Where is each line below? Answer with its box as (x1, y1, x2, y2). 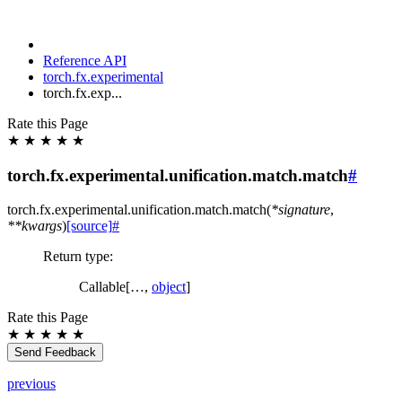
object (152, 279, 186, 295)
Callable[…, (79, 279, 152, 295)
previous (7, 376, 56, 392)
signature (278, 202, 330, 218)
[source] (66, 218, 112, 234)
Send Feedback (14, 345, 96, 360)
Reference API (43, 53, 127, 68)
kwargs (22, 218, 62, 234)
